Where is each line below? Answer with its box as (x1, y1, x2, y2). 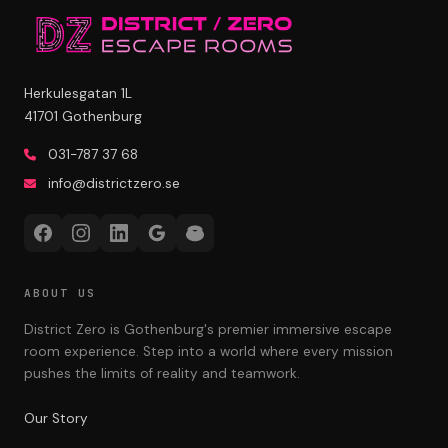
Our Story (24, 409, 88, 427)
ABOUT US (24, 285, 96, 300)
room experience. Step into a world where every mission (24, 342, 393, 360)
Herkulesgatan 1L (24, 84, 132, 102)
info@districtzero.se (48, 174, 180, 192)
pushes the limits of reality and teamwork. (24, 364, 300, 382)
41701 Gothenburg (24, 107, 142, 125)
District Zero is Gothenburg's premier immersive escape (24, 320, 392, 338)
